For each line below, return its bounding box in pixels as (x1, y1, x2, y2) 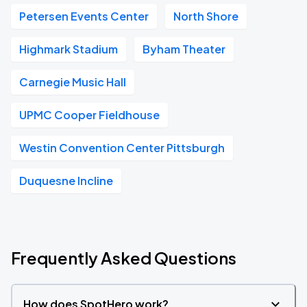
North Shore (173, 9, 238, 23)
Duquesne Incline (19, 173, 113, 188)
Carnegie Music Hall (19, 75, 126, 89)
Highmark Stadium (19, 42, 118, 56)
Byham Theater (143, 42, 225, 56)
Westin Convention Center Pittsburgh (19, 140, 225, 155)
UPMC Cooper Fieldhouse (19, 108, 160, 122)
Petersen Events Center (19, 9, 149, 23)
